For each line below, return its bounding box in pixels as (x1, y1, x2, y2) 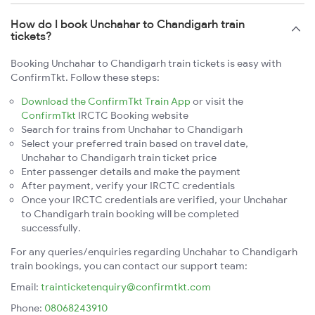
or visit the (191, 94, 243, 108)
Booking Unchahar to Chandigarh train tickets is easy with (11, 56, 281, 70)
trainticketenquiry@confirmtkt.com (41, 280, 211, 293)
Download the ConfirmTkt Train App (21, 94, 191, 108)
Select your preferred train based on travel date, (21, 136, 248, 150)
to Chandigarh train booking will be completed (21, 207, 239, 220)
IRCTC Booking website (76, 108, 188, 122)
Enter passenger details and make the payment (21, 165, 240, 178)
